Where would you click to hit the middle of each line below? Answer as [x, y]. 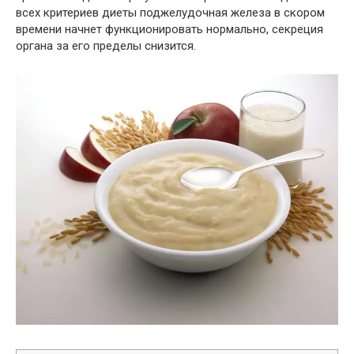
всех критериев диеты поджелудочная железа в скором [170, 13]
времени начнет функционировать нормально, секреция [169, 29]
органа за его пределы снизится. [106, 46]
